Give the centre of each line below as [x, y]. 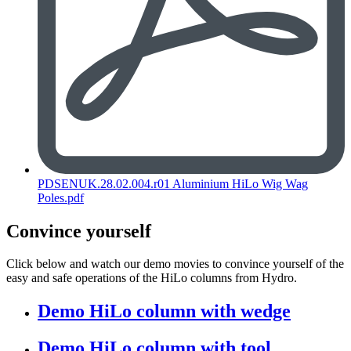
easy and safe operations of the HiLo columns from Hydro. [152, 278]
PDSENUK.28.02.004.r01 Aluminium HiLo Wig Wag [173, 183]
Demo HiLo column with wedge [164, 311]
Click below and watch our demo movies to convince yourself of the [175, 264]
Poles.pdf [61, 197]
